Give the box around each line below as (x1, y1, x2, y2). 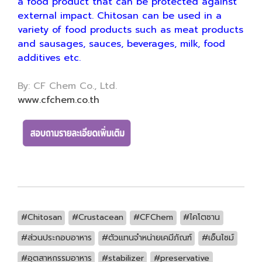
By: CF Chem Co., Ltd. (18, 79, 117, 93)
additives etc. (18, 51, 81, 65)
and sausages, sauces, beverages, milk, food (18, 37, 225, 51)
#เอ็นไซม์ (201, 232, 234, 244)
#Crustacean (71, 211, 123, 223)
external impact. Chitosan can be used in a (18, 9, 222, 23)
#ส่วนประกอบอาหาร (20, 232, 92, 244)
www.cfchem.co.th (18, 93, 99, 107)
